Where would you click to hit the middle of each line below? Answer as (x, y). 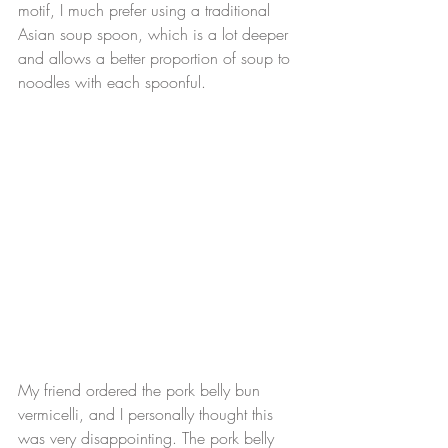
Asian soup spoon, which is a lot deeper (155, 34)
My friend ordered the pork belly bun (141, 390)
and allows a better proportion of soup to (156, 58)
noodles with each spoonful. (112, 82)
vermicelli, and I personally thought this (148, 414)
